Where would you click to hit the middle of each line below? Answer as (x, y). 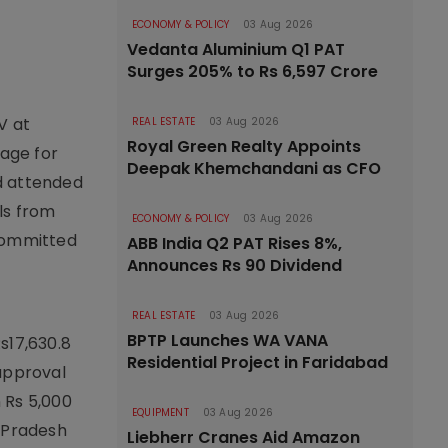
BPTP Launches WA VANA (227, 340)
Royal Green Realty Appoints (244, 146)
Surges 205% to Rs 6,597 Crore (252, 71)
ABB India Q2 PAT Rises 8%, (234, 243)
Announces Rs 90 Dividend (234, 265)
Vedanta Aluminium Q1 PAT (236, 49)
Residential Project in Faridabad (257, 362)
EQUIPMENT (160, 412)
